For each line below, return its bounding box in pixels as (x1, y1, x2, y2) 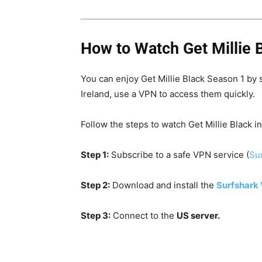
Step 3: (81, 209, 111, 221)
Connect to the (111, 209, 177, 221)
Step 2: (81, 179, 110, 191)
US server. (177, 209, 220, 221)
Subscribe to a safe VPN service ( (109, 149, 249, 160)
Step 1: (81, 149, 109, 160)
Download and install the (110, 179, 216, 191)
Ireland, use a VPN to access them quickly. (81, 88, 255, 99)
